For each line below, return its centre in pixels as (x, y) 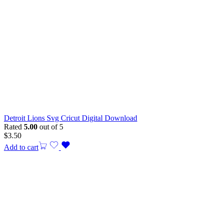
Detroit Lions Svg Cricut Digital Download (71, 118)
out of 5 (50, 127)
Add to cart (21, 147)
